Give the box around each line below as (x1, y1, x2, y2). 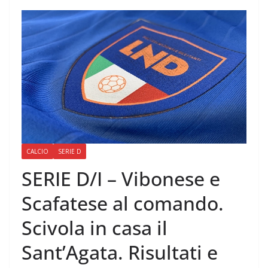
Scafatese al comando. (22, 190, 224, 217)
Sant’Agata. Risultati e (22, 239, 218, 266)
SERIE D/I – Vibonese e (22, 166, 220, 192)
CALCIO (26, 147, 48, 156)
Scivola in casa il (22, 215, 167, 241)
